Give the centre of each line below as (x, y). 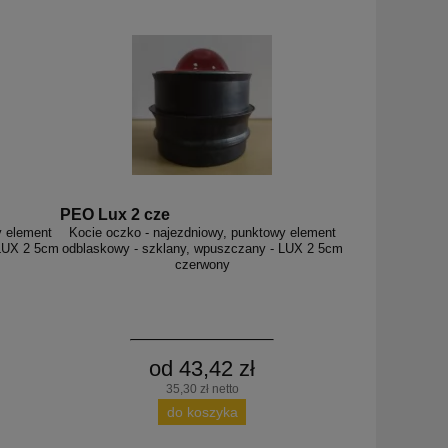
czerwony (202, 265)
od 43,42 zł (202, 369)
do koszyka (202, 411)
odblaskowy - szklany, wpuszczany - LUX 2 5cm (202, 249)
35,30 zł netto (202, 389)
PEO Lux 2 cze (115, 215)
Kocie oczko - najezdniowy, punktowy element (202, 233)
